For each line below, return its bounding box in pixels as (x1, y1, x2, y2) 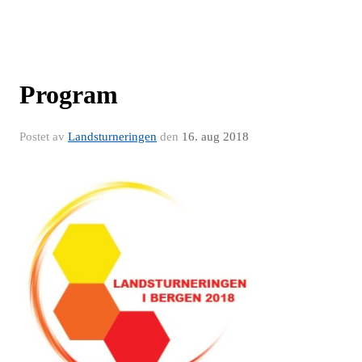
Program (19, 79, 118, 109)
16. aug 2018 (182, 129, 249, 143)
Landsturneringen (68, 129, 157, 143)
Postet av (19, 129, 68, 143)
